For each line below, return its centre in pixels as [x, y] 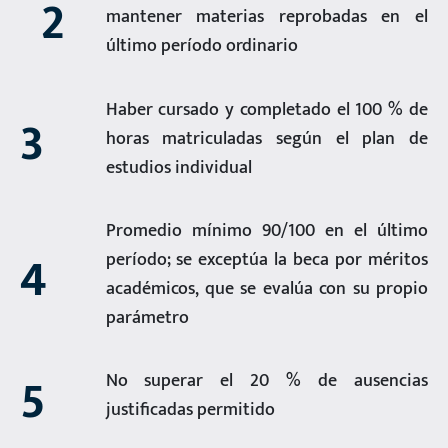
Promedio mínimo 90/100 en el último [266, 230]
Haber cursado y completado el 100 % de [266, 109]
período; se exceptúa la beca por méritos [266, 259]
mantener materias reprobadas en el [266, 17]
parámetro [147, 317]
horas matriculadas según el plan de [266, 138]
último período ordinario [201, 46]
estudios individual [178, 167]
